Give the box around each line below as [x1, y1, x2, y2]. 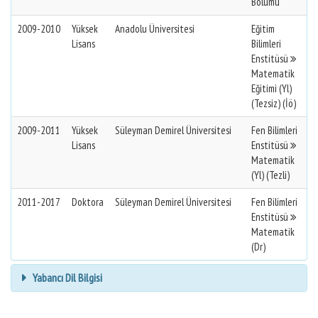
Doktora [72, 195, 104, 209]
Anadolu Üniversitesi [115, 22, 194, 35]
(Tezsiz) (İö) [251, 97, 296, 110]
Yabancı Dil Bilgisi [31, 270, 102, 285]
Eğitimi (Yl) [251, 82, 292, 95]
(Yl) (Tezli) [251, 168, 290, 182]
